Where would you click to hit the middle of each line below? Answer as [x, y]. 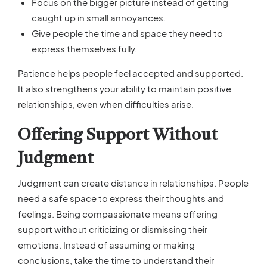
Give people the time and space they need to [127, 33]
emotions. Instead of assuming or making [106, 244]
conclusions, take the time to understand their [116, 260]
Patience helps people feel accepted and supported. [131, 73]
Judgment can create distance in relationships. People [133, 182]
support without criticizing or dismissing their [113, 229]
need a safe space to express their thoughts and [121, 198]
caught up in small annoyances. [98, 17]
